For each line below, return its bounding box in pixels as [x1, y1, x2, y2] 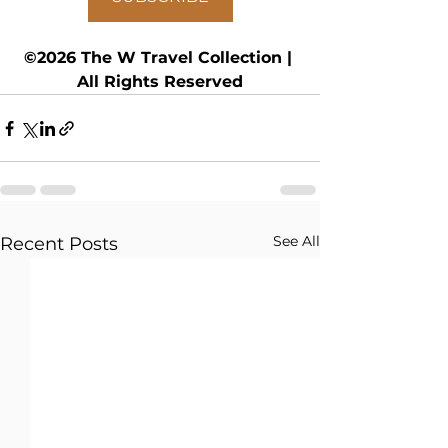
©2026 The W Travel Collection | [23, 48, 297, 67]
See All [273, 232, 320, 250]
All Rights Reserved [77, 72, 243, 91]
